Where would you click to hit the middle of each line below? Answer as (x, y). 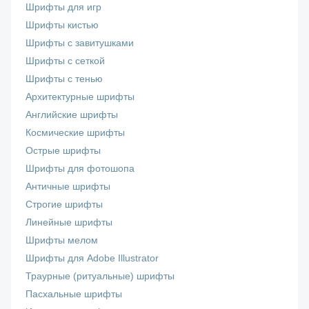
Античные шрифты (68, 187)
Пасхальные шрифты (74, 295)
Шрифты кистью (62, 26)
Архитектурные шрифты (80, 97)
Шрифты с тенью (64, 79)
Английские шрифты (72, 115)
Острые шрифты (63, 151)
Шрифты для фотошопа (80, 169)
